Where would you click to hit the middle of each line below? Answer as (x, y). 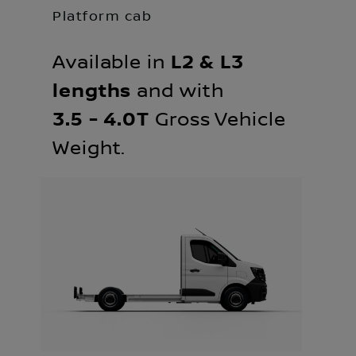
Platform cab (102, 16)
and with (178, 91)
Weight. (89, 148)
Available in (112, 62)
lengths (92, 91)
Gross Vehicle (218, 120)
